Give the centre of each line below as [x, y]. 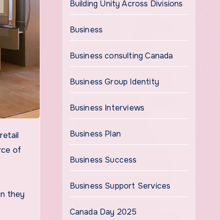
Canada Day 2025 [103, 212]
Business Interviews [107, 108]
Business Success [103, 160]
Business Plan [95, 134]
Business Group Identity [114, 82]
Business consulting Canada [121, 56]
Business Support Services [120, 186]
